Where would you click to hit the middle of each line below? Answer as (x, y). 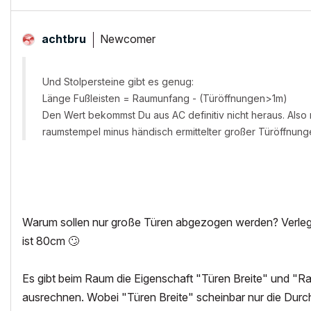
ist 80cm (45, 241)
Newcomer (128, 39)
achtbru (64, 39)
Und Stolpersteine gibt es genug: (118, 82)
